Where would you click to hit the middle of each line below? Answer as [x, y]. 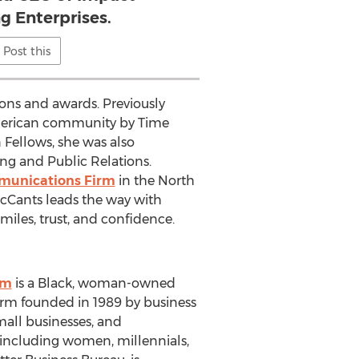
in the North [155, 181]
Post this [27, 51]
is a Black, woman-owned [93, 283]
